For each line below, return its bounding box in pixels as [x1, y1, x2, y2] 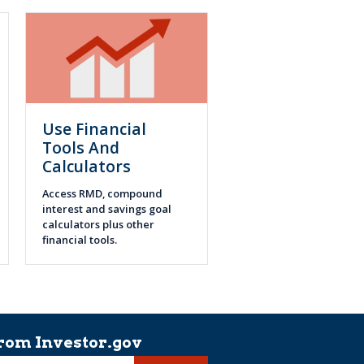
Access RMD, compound [42, 186, 162, 201]
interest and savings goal [42, 201, 171, 217]
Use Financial [42, 118, 146, 141]
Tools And [42, 136, 119, 159]
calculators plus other [42, 217, 154, 232]
